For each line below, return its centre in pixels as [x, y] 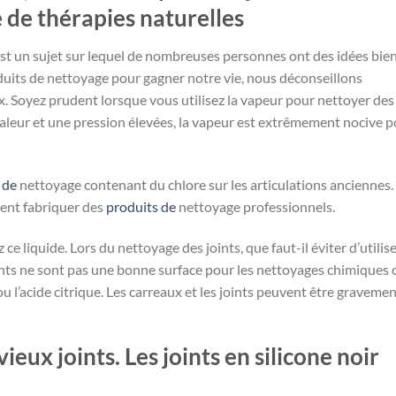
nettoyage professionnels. [255, 206]
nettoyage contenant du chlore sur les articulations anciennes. [205, 184]
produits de [141, 206]
